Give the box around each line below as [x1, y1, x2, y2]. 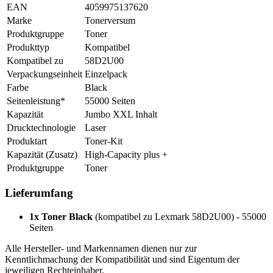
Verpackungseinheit [7, 68, 82, 79]
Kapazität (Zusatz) [7, 149, 77, 160]
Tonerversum [85, 15, 135, 26]
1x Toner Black [29, 211, 93, 222]
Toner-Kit [85, 135, 122, 146]
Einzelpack [85, 68, 127, 79]
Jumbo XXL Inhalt [85, 108, 157, 119]
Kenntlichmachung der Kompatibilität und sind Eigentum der [5, 254, 239, 265]
